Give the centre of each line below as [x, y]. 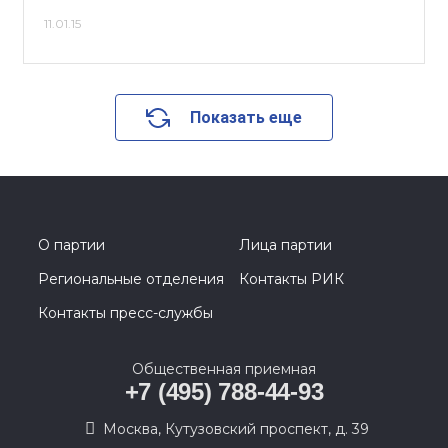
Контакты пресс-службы [125, 313]
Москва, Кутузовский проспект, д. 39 [236, 429]
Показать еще [246, 117]
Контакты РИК [291, 279]
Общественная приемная [224, 369]
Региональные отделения [131, 279]
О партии [71, 245]
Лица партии [285, 245]
